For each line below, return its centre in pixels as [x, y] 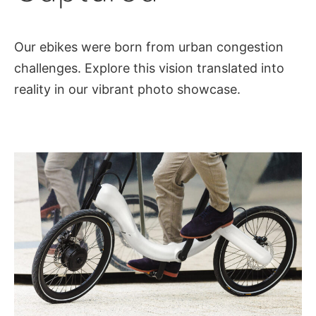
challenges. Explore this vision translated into [149, 68]
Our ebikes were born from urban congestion [149, 47]
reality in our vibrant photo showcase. [127, 89]
